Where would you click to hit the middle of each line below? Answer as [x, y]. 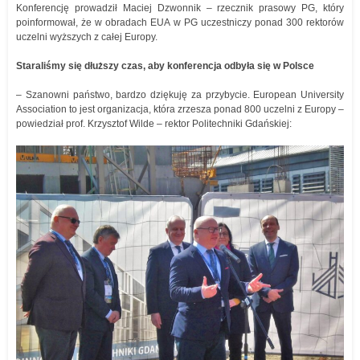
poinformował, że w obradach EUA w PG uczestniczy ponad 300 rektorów [180, 22]
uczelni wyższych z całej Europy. [87, 37]
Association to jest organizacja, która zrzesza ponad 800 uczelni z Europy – [180, 109]
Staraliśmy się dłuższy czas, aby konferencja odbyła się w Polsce [165, 66]
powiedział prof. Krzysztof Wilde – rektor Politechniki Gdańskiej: [154, 124]
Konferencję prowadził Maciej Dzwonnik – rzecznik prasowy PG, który [180, 8]
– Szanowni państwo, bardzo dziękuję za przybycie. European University [180, 95]
